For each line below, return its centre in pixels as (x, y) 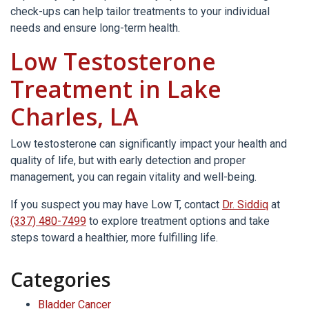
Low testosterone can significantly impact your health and (149, 144)
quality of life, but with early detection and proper (128, 160)
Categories (60, 279)
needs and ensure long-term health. (95, 28)
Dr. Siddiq (245, 205)
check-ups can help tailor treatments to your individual (140, 11)
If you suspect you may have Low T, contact (116, 205)
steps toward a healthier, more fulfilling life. (114, 238)
